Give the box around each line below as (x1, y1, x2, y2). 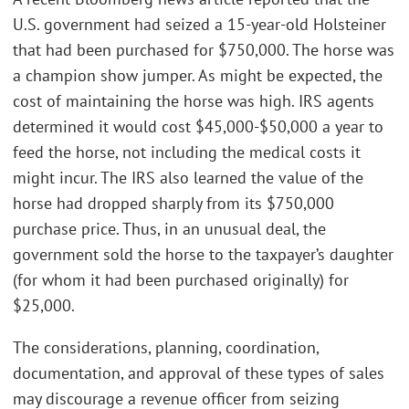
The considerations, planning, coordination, (13, 336, 319, 358)
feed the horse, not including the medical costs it (13, 142, 361, 163)
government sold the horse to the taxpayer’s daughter (13, 244, 393, 266)
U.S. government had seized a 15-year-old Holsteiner (13, 14, 386, 36)
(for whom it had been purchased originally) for (13, 269, 349, 291)
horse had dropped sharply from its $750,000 (13, 193, 334, 215)
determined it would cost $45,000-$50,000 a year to (13, 116, 383, 138)
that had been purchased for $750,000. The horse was (13, 39, 394, 61)
